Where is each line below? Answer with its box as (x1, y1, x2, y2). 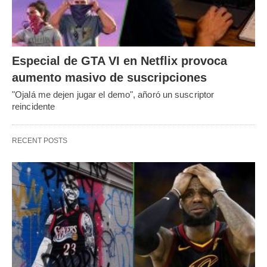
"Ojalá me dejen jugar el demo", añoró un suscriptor (12, 89, 215, 100)
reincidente (12, 101, 55, 112)
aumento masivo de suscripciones (12, 71, 207, 85)
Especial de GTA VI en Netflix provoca (12, 54, 227, 68)
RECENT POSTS (12, 136, 67, 145)
